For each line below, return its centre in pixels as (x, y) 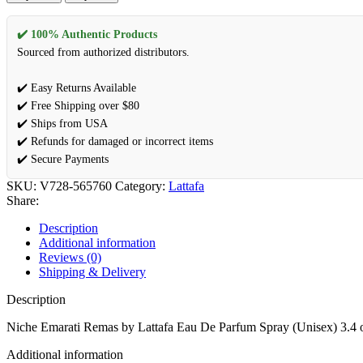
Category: (140, 186)
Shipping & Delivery (92, 271)
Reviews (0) (70, 257)
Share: (23, 200)
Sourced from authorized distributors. (103, 52)
